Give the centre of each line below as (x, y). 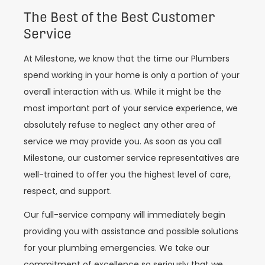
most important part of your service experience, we (131, 108)
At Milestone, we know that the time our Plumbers (127, 58)
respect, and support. (68, 191)
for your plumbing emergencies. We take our (117, 248)
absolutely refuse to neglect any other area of (120, 125)
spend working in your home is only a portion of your (132, 75)
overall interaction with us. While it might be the (122, 91)
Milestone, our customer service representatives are (132, 158)
